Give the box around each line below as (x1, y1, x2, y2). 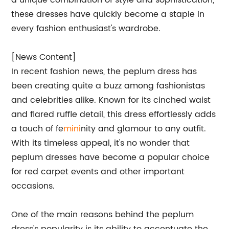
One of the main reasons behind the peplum (11, 208, 194, 221)
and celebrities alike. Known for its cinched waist (11, 94, 211, 107)
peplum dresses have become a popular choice (11, 151, 210, 164)
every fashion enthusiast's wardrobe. (11, 22, 161, 35)
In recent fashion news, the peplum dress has (11, 65, 197, 78)
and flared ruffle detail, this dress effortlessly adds (11, 108, 216, 121)
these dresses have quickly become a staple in (11, 8, 205, 21)
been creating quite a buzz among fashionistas (11, 79, 205, 93)
